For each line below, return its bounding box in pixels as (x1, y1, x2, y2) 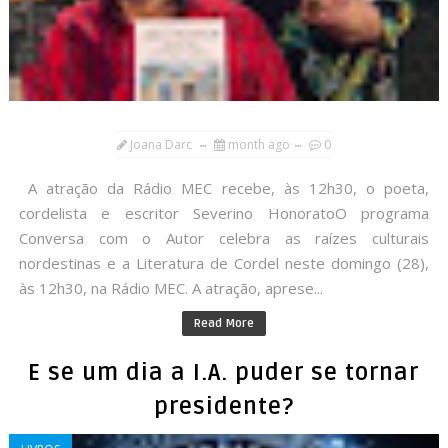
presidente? (153, 393, 294, 422)
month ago (227, 136, 290, 154)
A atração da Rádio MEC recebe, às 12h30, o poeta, (18, 178, 430, 199)
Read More (193, 316, 254, 332)
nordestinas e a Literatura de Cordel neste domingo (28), (18, 253, 430, 274)
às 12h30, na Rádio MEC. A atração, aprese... (18, 278, 323, 299)
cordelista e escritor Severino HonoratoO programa (18, 203, 430, 224)
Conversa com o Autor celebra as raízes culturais (18, 228, 430, 249)
